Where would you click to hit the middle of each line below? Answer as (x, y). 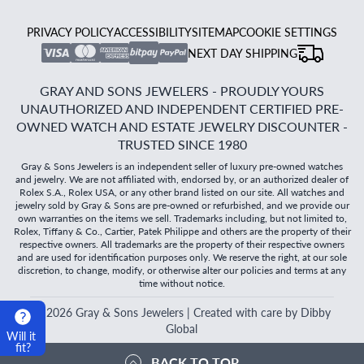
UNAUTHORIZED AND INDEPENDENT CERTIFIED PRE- (182, 109)
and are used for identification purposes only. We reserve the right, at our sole (182, 258)
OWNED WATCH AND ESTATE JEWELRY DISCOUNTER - (182, 127)
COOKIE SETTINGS (288, 32)
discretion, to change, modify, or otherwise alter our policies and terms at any (182, 271)
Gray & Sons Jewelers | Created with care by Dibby (201, 312)
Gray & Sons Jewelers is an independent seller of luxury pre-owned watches (182, 167)
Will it (23, 336)
